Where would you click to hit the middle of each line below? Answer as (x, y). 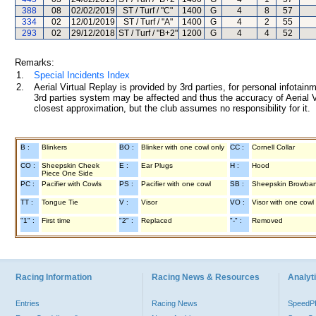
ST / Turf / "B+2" (148, 33)
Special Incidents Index (82, 75)
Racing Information (54, 277)
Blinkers (54, 147)
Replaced (157, 220)
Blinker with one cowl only (183, 147)
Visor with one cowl (283, 202)
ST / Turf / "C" (148, 11)
